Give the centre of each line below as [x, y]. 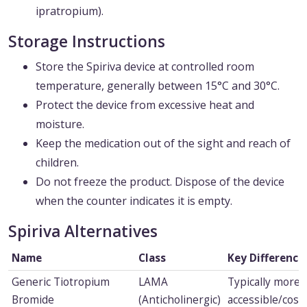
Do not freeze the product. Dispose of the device [160, 182]
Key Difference [266, 258]
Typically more [263, 282]
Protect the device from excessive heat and [145, 105]
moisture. [60, 124]
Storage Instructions [87, 42]
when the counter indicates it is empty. [134, 201]
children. [57, 163]
